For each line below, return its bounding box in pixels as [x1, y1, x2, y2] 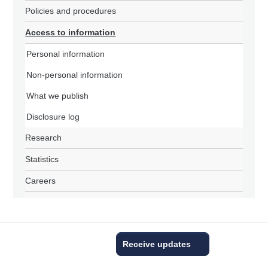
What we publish [26, 90, 89, 100]
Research [25, 132, 62, 142]
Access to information [25, 27, 116, 37]
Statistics [25, 154, 59, 164]
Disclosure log [26, 111, 80, 121]
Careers [25, 175, 56, 185]
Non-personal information [26, 69, 123, 80]
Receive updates [123, 239, 191, 249]
